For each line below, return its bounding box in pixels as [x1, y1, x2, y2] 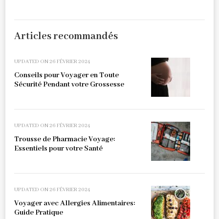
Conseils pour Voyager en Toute [14, 70, 119, 80]
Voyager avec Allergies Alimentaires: [14, 198, 135, 208]
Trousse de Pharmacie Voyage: [14, 134, 115, 144]
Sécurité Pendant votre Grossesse [14, 80, 124, 89]
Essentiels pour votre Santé [14, 144, 103, 153]
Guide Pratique [14, 208, 63, 217]
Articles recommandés [14, 30, 118, 43]
